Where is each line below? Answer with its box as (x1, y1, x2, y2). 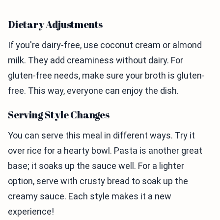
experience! (8, 206, 54, 217)
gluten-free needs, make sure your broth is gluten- (8, 70, 205, 81)
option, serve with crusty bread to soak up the (8, 176, 188, 187)
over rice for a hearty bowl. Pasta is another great (8, 145, 202, 156)
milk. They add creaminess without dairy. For (8, 55, 183, 66)
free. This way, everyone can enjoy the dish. (8, 85, 179, 96)
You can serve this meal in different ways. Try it (8, 130, 195, 141)
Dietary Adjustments (8, 18, 103, 31)
